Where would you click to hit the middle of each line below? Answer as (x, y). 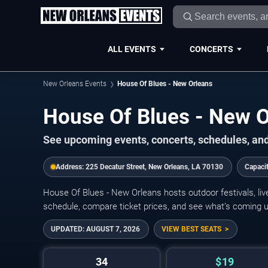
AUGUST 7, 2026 (113, 229)
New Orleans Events (75, 84)
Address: (71, 167)
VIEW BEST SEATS (191, 229)
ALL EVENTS (132, 49)
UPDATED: (68, 229)
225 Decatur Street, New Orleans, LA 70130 (154, 167)
